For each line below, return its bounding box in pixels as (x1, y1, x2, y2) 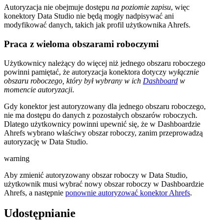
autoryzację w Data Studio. (4, 137, 88, 146)
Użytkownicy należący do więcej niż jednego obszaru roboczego (4, 58, 205, 67)
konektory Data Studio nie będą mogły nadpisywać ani (4, 12, 174, 21)
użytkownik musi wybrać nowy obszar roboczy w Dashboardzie (4, 179, 204, 188)
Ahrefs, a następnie (4, 188, 65, 197)
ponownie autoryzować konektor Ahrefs (65, 188, 190, 197)
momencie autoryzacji (4, 85, 72, 94)
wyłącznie (168, 67, 199, 76)
